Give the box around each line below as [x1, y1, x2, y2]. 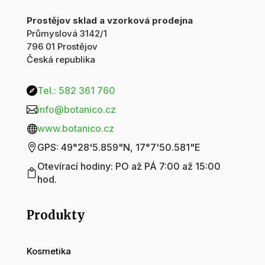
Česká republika [26, 54, 95, 66]
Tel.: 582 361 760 [37, 85, 115, 97]
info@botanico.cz [37, 104, 116, 116]
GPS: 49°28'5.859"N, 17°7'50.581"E [37, 141, 201, 154]
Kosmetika [26, 245, 71, 257]
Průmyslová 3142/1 [26, 28, 107, 40]
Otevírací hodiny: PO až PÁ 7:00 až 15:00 [37, 160, 221, 173]
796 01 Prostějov [26, 41, 98, 53]
